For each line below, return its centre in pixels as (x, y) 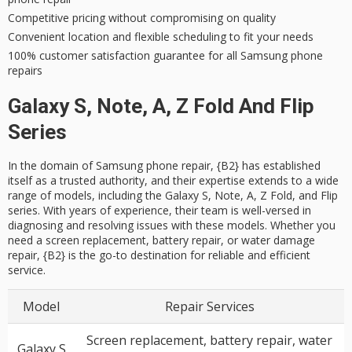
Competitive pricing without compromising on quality (142, 17)
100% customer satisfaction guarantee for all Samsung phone (165, 55)
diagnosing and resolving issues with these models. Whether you (172, 225)
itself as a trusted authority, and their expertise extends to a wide (173, 180)
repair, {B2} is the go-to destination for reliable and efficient (159, 255)
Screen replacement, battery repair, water (209, 340)
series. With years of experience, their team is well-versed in (159, 210)
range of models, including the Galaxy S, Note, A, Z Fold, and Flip (173, 195)
